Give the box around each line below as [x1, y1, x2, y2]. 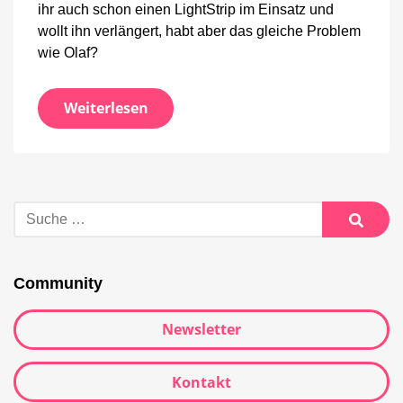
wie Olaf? [38, 44, 98, 60]
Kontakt [172, 372, 231, 392]
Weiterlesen [63, 98, 148, 119]
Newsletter [162, 319, 241, 340]
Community [13, 273, 103, 292]
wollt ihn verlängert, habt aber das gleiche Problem [38, 22, 361, 39]
